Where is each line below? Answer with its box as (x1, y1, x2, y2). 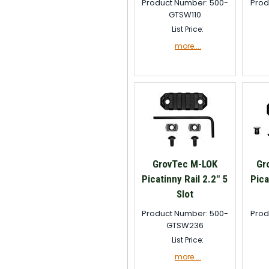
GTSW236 (166, 220, 204, 231)
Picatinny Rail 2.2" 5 (142, 173, 228, 185)
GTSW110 (168, 9, 201, 20)
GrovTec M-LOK (152, 158, 217, 170)
